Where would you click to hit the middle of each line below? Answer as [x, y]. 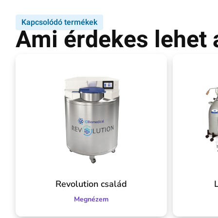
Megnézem [91, 199]
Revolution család [91, 184]
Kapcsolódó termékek [59, 22]
